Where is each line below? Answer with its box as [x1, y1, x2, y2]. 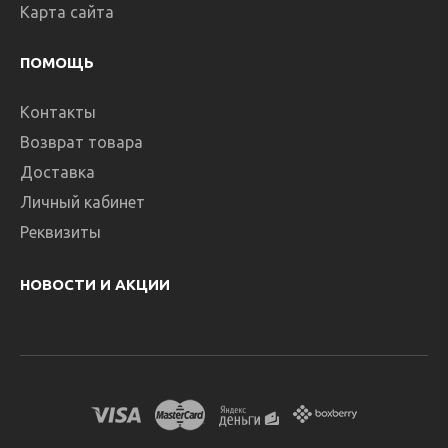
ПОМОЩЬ [20, 54, 94, 71]
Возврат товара [20, 133, 143, 151]
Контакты [20, 103, 96, 121]
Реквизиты [20, 223, 101, 241]
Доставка [20, 163, 95, 181]
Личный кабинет [20, 193, 145, 211]
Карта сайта [20, 3, 114, 21]
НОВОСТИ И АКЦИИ [20, 276, 170, 293]
